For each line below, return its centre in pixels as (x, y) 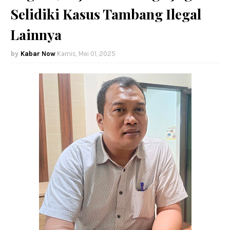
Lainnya (36, 35)
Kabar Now (38, 54)
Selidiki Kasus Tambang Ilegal (106, 14)
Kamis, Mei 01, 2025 (86, 54)
